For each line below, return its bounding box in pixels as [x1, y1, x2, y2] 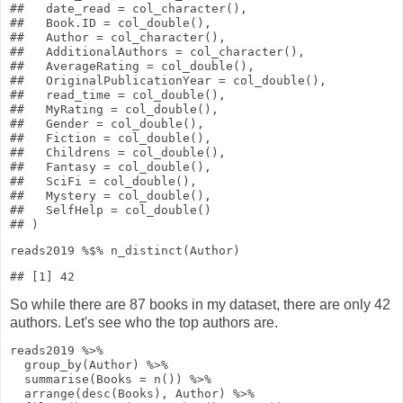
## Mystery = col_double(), [10, 189, 211, 203]
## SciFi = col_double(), [10, 175, 197, 189]
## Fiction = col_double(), [10, 131, 211, 146]
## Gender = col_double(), [10, 117, 204, 131]
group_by [24, 357, 82, 372]
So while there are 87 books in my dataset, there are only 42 [10, 297, 390, 312]
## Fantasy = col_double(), [10, 160, 211, 175]
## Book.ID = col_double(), [10, 16, 211, 31]
